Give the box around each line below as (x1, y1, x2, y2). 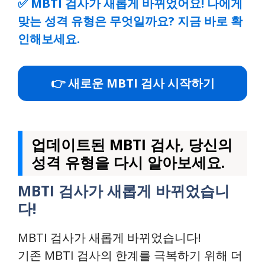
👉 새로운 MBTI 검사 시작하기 (50, 75, 215, 91)
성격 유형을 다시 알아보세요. (31, 151, 225, 172)
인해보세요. (18, 30, 80, 47)
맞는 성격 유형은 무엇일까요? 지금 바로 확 (18, 12, 243, 29)
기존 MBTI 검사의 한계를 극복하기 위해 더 (18, 247, 243, 263)
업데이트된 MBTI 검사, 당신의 (31, 134, 232, 154)
